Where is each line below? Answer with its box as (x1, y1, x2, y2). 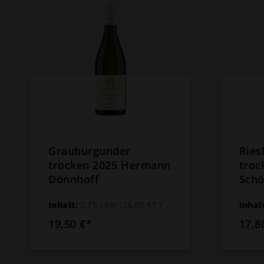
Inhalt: (48, 199, 81, 210)
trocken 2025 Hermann (48, 157, 171, 172)
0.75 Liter (80, 199, 120, 210)
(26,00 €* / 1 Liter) (120, 199, 166, 210)
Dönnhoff (48, 171, 100, 186)
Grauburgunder (48, 143, 131, 158)
